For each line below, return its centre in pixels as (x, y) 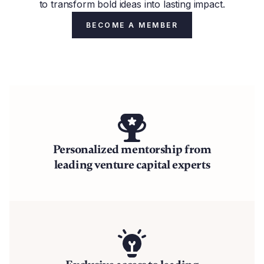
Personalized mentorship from (132, 149)
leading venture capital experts (132, 165)
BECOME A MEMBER (132, 25)
